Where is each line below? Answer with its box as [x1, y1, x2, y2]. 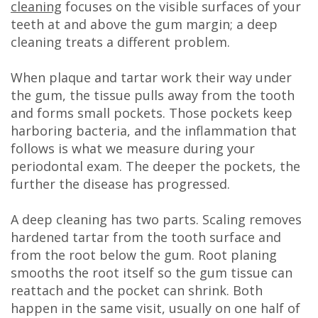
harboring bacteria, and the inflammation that [11, 122, 297, 140]
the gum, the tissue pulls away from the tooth [11, 87, 295, 104]
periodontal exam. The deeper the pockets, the [11, 158, 300, 175]
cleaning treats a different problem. [11, 33, 230, 51]
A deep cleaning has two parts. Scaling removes [11, 211, 302, 229]
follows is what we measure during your [11, 140, 255, 158]
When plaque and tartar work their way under [11, 69, 292, 87]
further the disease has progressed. [11, 175, 230, 193]
